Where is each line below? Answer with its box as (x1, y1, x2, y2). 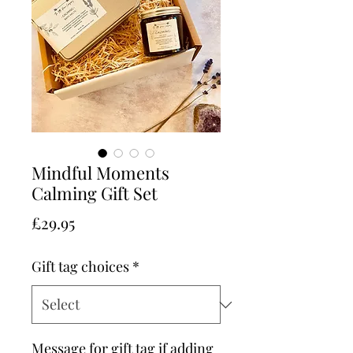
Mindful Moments (32, 161, 169, 184)
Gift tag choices (32, 257, 129, 276)
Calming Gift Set (32, 181, 158, 205)
